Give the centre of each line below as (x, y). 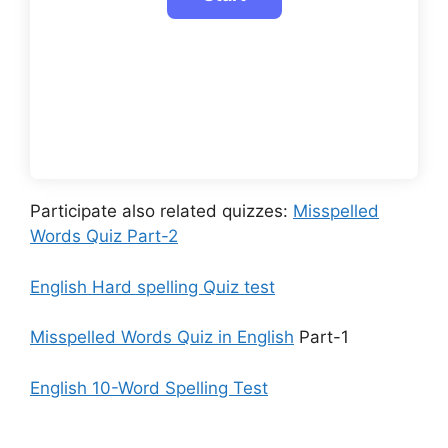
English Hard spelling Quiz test (152, 286)
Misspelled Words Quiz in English (162, 337)
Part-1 (321, 337)
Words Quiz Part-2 (104, 236)
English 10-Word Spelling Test (149, 387)
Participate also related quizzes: (161, 211)
